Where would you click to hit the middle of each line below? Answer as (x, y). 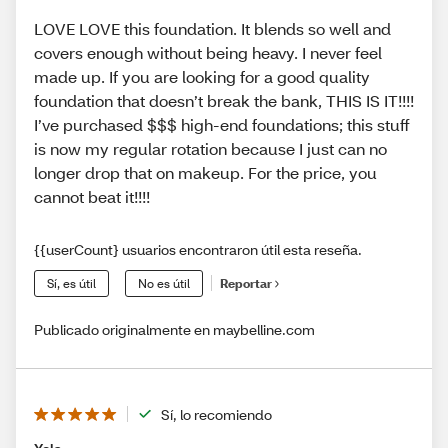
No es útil (164, 283)
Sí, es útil (71, 283)
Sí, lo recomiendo (216, 414)
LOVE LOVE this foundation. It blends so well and (212, 28)
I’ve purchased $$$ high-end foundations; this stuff (222, 124)
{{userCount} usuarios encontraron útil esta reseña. (198, 249)
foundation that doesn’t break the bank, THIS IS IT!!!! (224, 100)
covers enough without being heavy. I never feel (208, 52)
